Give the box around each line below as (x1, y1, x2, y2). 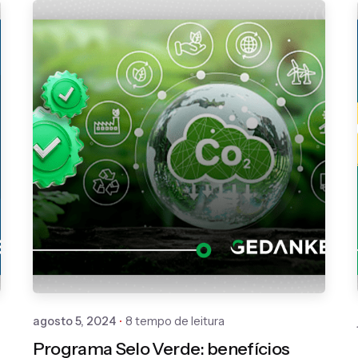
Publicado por (162, 189, 241, 205)
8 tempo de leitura (125, 313, 225, 328)
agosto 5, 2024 (32, 313, 116, 328)
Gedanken (162, 207, 229, 224)
